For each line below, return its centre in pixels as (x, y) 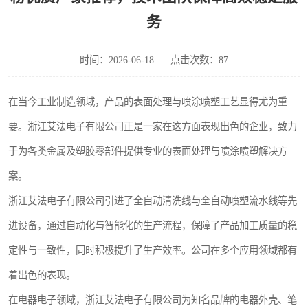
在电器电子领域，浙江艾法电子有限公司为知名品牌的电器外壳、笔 (153, 300)
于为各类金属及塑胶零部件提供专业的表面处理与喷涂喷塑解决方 (148, 151)
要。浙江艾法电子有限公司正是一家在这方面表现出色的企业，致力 (153, 126)
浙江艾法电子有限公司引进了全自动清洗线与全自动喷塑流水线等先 (153, 201)
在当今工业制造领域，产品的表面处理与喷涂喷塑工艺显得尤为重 (148, 102)
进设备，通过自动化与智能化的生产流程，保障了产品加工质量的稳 (153, 225)
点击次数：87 (199, 60)
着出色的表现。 (42, 275)
